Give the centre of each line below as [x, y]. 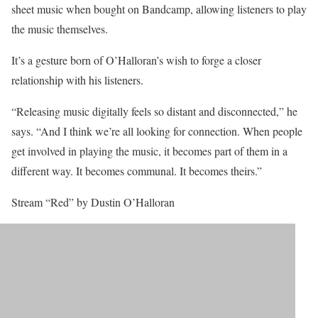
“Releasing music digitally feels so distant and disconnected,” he [154, 111]
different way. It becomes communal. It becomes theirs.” [137, 171]
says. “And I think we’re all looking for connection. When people [157, 131]
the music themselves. [61, 29]
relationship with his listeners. [77, 80]
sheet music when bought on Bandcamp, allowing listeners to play [159, 9]
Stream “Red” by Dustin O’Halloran [93, 202]
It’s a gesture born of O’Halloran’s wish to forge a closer [136, 60]
